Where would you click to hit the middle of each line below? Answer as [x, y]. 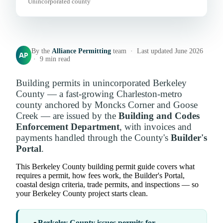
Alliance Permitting [82, 51]
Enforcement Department [68, 127]
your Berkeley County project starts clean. [82, 194]
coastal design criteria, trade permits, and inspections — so [107, 185]
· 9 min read [51, 59]
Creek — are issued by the [67, 116]
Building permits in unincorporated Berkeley [101, 83]
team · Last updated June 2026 [157, 51]
